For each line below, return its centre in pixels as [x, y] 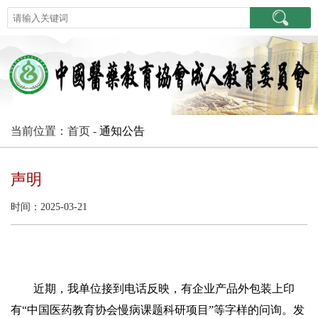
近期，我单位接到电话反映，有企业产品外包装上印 [164, 289]
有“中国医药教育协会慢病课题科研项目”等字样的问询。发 [158, 310]
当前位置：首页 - [55, 131]
